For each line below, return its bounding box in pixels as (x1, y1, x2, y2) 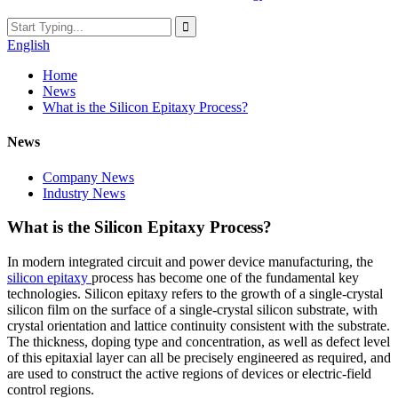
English (7, 37, 50, 52)
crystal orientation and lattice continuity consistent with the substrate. (7, 317, 390, 333)
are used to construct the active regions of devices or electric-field (7, 365, 371, 381)
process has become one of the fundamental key (92, 269, 359, 285)
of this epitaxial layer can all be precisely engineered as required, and (7, 349, 391, 365)
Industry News (43, 185, 125, 201)
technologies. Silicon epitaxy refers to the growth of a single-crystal (7, 285, 383, 301)
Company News (43, 169, 134, 185)
